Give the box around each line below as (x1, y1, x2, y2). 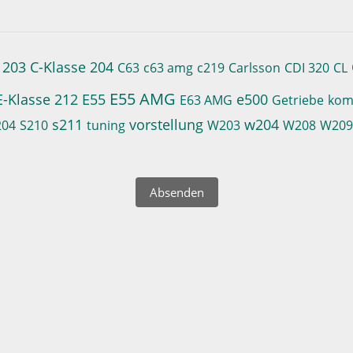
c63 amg (143, 59, 194, 76)
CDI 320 (284, 59, 330, 76)
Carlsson (229, 59, 281, 76)
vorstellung (129, 115, 204, 134)
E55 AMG (110, 88, 176, 110)
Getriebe (272, 91, 325, 109)
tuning (87, 117, 126, 134)
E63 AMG (180, 91, 233, 109)
